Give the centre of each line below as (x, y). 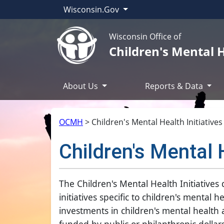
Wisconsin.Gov (92, 9)
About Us (81, 86)
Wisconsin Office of (145, 36)
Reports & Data (175, 86)
